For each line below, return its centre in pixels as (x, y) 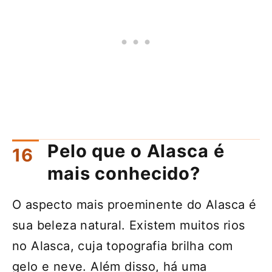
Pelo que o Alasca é (136, 151)
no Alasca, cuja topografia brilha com (123, 246)
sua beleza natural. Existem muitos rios (129, 226)
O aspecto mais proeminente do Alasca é (134, 205)
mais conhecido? (124, 174)
